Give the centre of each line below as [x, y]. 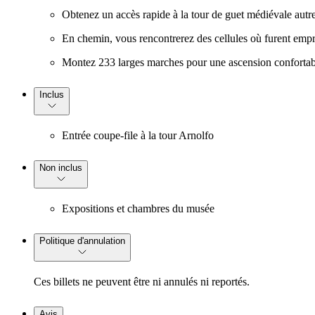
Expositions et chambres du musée [138, 208]
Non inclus [61, 168]
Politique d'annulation [82, 240]
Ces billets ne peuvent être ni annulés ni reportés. [142, 281]
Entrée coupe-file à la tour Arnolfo [138, 136]
